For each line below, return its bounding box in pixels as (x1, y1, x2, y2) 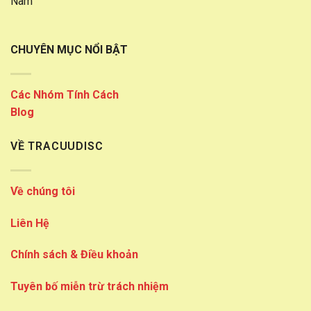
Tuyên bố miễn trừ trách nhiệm (10, 280, 169, 294)
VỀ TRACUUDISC (10, 140, 103, 153)
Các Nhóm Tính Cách (10, 88, 119, 102)
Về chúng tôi (10, 184, 75, 198)
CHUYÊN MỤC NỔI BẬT (10, 43, 128, 57)
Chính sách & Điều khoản (10, 248, 138, 262)
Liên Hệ (10, 216, 49, 230)
